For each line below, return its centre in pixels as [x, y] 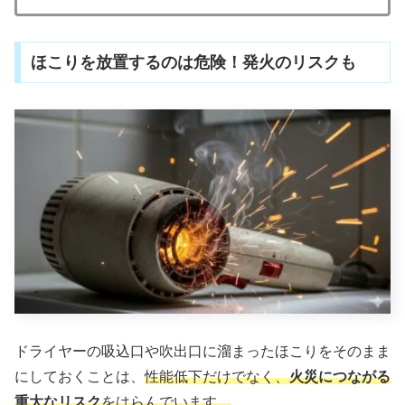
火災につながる [340, 377]
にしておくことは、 [80, 377]
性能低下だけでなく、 [217, 377]
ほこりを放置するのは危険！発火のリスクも [193, 63]
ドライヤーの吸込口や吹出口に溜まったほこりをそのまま [202, 352]
